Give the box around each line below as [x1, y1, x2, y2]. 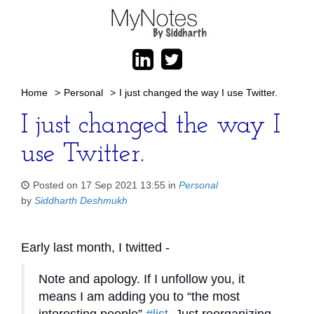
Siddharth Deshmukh [34, 195, 128, 206]
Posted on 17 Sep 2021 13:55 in [33, 179, 179, 191]
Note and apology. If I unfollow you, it [39, 272, 245, 286]
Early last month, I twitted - [21, 240, 170, 254]
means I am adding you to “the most [39, 289, 240, 303]
